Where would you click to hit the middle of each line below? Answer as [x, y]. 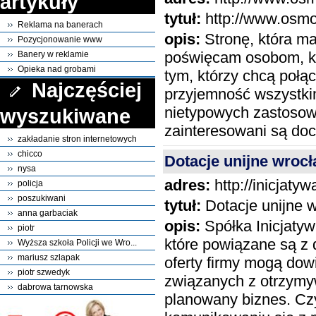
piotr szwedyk [44, 273]
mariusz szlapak [49, 258]
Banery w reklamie [53, 54]
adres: [187, 185]
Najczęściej [87, 90]
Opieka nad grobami [57, 69]
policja [30, 184]
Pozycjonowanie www [60, 39]
